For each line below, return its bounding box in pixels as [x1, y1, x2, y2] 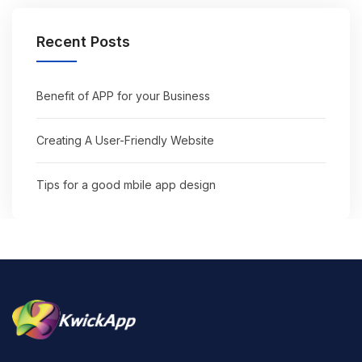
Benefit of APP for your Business [36, 89, 210, 103]
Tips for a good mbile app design [36, 178, 216, 192]
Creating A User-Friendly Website [36, 133, 214, 148]
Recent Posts [36, 33, 130, 51]
